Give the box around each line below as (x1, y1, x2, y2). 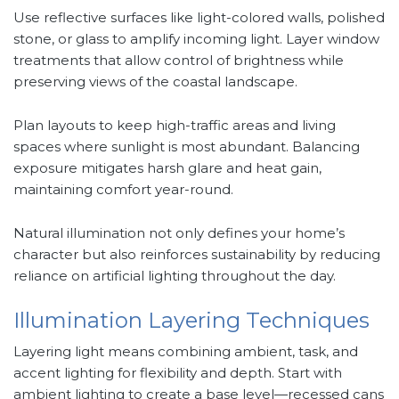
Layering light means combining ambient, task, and (13, 343, 358, 361)
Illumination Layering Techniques (13, 307, 370, 334)
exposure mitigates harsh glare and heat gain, (13, 159, 322, 177)
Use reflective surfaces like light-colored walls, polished (13, 9, 385, 27)
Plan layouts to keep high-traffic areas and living (13, 117, 336, 134)
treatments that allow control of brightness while (13, 52, 344, 69)
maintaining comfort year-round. (13, 181, 233, 199)
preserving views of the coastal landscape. (13, 73, 297, 91)
